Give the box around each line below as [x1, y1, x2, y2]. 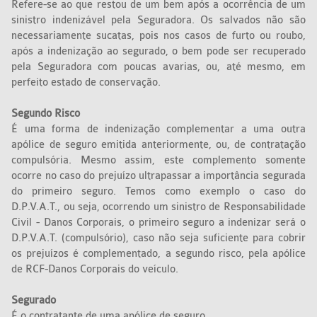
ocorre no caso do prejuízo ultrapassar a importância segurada [11, 170, 306, 183]
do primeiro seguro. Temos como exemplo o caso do [11, 185, 306, 198]
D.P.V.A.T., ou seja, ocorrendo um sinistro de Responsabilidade [11, 201, 306, 214]
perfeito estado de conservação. [11, 76, 164, 89]
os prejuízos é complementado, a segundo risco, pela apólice [11, 248, 306, 260]
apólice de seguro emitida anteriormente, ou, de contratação [11, 139, 306, 151]
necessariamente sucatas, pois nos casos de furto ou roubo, [11, 30, 306, 42]
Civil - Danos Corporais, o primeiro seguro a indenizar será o [11, 217, 306, 229]
